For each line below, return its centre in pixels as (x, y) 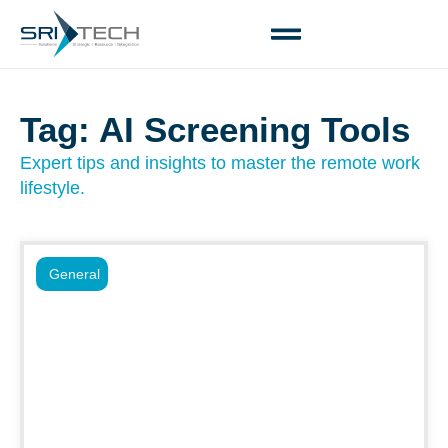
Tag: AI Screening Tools (215, 129)
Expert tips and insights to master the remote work (220, 163)
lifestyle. (52, 188)
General (74, 274)
